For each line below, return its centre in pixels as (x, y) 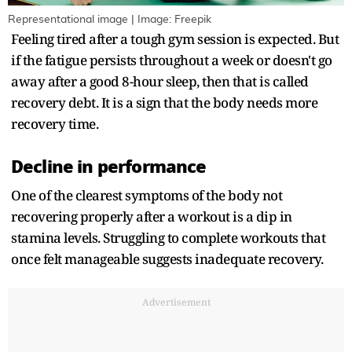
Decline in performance (109, 166)
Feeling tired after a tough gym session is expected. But (175, 38)
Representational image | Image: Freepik (110, 19)
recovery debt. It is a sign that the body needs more (164, 102)
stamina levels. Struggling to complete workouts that (168, 237)
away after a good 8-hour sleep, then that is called (160, 81)
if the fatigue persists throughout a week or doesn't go (172, 60)
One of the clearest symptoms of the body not (147, 195)
